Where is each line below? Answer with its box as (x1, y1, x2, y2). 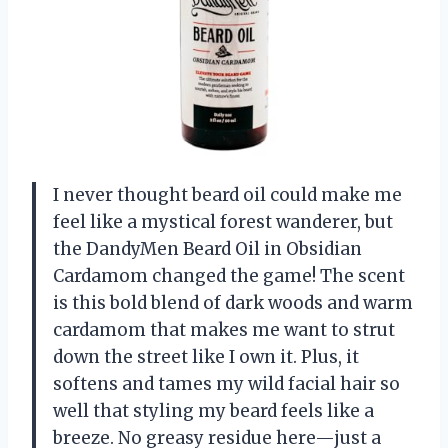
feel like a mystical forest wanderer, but (53, 210, 393, 233)
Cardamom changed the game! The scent (53, 264, 405, 287)
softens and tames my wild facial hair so (53, 372, 400, 395)
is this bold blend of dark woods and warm (53, 291, 413, 314)
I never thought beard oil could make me (53, 183, 402, 206)
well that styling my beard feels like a (53, 399, 374, 422)
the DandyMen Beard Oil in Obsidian (53, 237, 362, 260)
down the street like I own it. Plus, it (53, 345, 359, 368)
